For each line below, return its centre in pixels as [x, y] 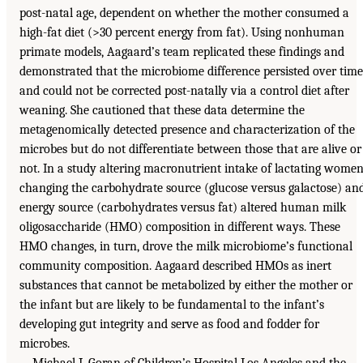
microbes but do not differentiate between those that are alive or [190, 149]
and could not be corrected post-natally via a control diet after [184, 90]
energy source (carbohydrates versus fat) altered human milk [183, 207]
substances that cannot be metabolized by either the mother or [186, 285]
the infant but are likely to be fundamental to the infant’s [172, 304]
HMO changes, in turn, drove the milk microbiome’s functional [186, 246]
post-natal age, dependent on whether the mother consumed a [184, 13]
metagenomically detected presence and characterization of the [187, 129]
